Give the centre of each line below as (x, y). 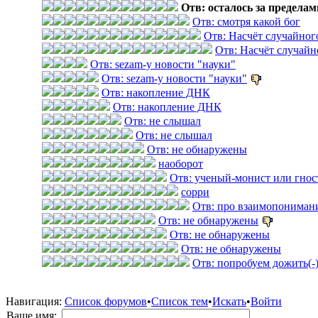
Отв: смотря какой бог (246, 22)
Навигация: (34, 301)
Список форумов (106, 301)
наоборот (181, 164)
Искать (229, 301)
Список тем (180, 301)
